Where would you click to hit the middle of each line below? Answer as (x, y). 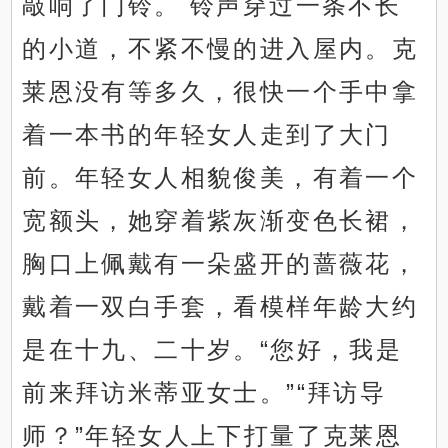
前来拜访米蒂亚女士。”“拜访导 (204, 393)
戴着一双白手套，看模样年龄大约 (220, 307)
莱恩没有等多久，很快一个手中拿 (220, 92)
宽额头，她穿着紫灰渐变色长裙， (220, 221)
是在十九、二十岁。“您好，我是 (212, 350)
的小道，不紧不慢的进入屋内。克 (220, 49)
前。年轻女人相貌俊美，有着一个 (220, 178)
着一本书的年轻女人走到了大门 (207, 135)
